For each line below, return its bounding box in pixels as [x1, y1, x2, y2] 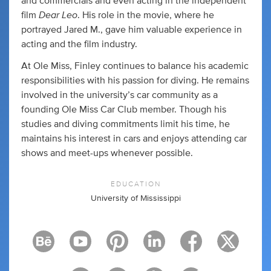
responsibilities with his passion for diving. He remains [21, 75, 249, 85]
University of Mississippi [90, 194, 181, 203]
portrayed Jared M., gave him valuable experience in [21, 24, 242, 34]
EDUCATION [110, 178, 161, 189]
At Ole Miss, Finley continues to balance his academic [21, 60, 249, 71]
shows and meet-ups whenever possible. [21, 148, 193, 158]
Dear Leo [39, 7, 77, 22]
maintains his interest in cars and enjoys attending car [21, 133, 247, 143]
